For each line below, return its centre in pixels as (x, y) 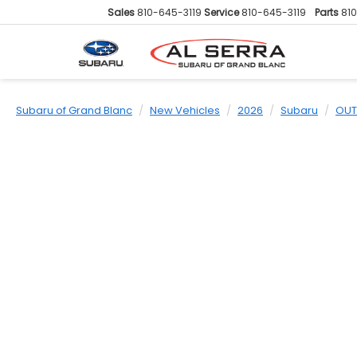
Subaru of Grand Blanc (74, 110)
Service (222, 13)
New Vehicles (185, 110)
